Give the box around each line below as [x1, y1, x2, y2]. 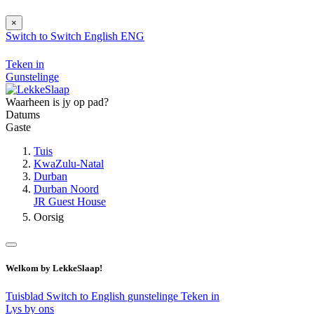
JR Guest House [34, 196, 106, 208]
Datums [6, 109, 40, 121]
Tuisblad [6, 289, 46, 302]
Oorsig [34, 211, 64, 224]
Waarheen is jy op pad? [6, 96, 109, 109]
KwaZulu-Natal [34, 158, 104, 170]
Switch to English [46, 289, 128, 302]
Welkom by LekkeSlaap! [6, 263, 102, 274]
